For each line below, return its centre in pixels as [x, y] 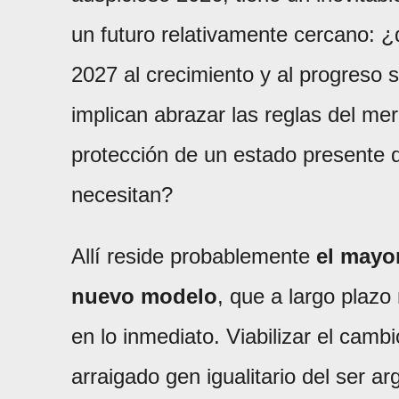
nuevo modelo [144, 296]
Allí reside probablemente [194, 256]
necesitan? [122, 194]
